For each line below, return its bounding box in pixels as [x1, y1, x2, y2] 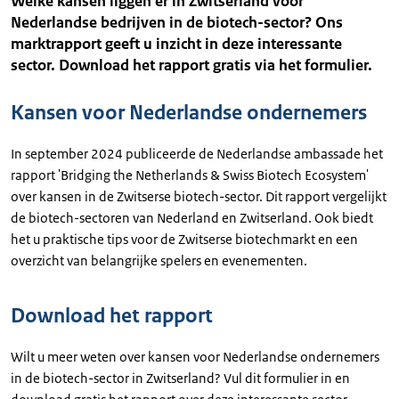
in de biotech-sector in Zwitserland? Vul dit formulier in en [11, 370, 350, 387]
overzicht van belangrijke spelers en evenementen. [11, 252, 307, 269]
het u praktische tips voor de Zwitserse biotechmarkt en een [11, 231, 358, 248]
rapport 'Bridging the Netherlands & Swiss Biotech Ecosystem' [11, 167, 369, 183]
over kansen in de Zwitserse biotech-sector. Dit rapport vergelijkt [11, 188, 387, 205]
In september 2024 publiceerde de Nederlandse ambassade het [11, 145, 383, 162]
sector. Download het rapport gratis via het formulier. [11, 55, 372, 75]
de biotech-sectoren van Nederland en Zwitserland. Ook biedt [11, 209, 373, 226]
